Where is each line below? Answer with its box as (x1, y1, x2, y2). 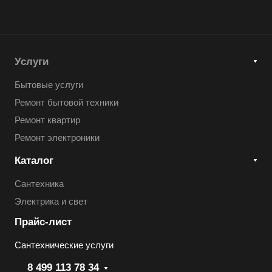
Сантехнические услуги (15, 240, 114, 250)
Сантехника (15, 179, 64, 189)
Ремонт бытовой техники (15, 98, 118, 107)
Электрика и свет (15, 197, 87, 206)
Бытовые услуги (15, 80, 83, 90)
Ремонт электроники (15, 133, 100, 143)
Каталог (15, 155, 53, 166)
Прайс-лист (15, 216, 72, 228)
